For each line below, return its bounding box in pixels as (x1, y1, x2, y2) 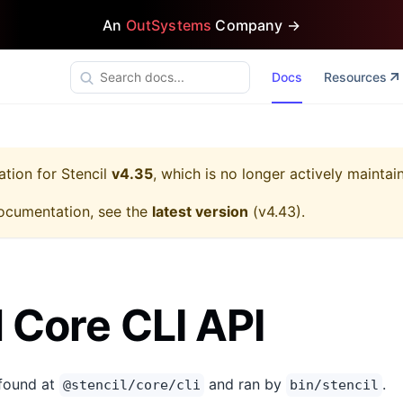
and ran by (204, 375, 286, 393)
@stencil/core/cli (63, 377, 201, 393)
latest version (152, 202, 248, 220)
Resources (323, 69, 387, 85)
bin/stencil (290, 377, 379, 393)
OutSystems (125, 15, 212, 34)
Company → (211, 15, 300, 34)
